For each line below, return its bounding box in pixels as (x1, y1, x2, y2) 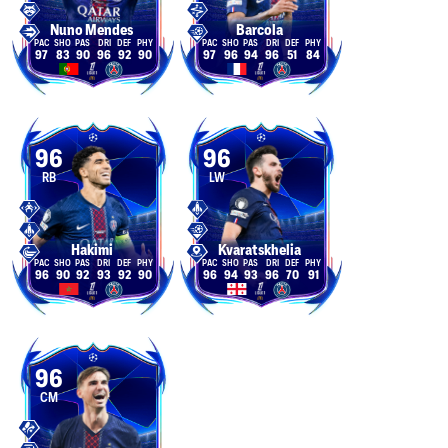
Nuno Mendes (50, 22, 133, 38)
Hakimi (70, 242, 113, 258)
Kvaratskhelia (218, 242, 301, 258)
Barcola (236, 22, 283, 38)
